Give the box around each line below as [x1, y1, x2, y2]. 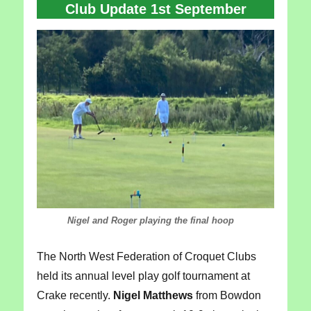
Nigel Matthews [112, 289, 193, 302]
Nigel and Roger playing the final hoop [36, 215, 234, 226]
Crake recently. [36, 289, 113, 302]
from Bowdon [192, 289, 261, 302]
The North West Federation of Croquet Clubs [36, 251, 256, 263]
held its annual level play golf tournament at [36, 270, 250, 283]
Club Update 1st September [65, 1, 246, 17]
